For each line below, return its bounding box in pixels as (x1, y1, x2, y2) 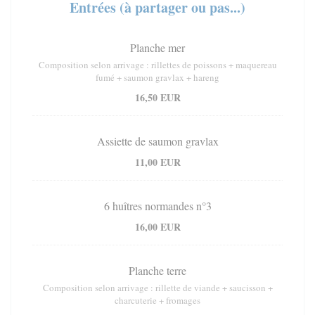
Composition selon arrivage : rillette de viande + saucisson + (42, 281, 273, 295)
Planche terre (129, 263, 186, 278)
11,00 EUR (134, 155, 181, 170)
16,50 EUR (134, 90, 181, 105)
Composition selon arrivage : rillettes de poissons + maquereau (38, 58, 277, 72)
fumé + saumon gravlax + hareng (96, 71, 219, 84)
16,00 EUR (134, 219, 181, 235)
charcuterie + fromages (115, 294, 200, 307)
